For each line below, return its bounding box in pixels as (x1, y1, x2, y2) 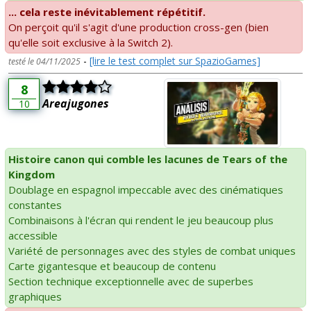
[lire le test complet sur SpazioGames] (90, 53, 260, 67)
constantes (8, 197, 62, 212)
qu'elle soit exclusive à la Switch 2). (8, 35, 173, 49)
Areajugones (42, 95, 109, 111)
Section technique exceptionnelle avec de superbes (8, 274, 253, 288)
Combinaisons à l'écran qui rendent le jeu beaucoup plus (8, 212, 274, 227)
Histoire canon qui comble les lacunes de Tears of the (8, 151, 287, 166)
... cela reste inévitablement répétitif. (8, 4, 205, 19)
